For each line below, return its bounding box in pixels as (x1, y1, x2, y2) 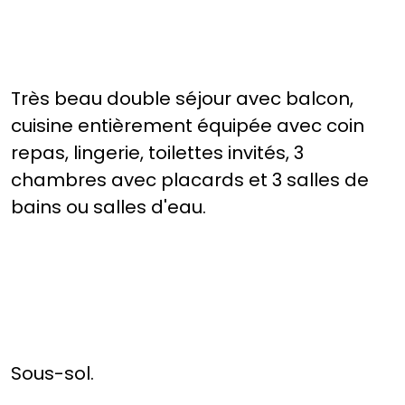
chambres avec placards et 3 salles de (11, 167, 369, 193)
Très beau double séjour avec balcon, (11, 86, 353, 112)
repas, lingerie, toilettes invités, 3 (11, 140, 304, 166)
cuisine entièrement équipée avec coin (11, 113, 364, 139)
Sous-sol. (11, 361, 94, 387)
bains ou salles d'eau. (11, 194, 206, 221)
